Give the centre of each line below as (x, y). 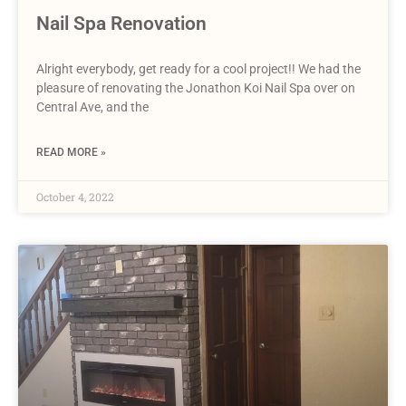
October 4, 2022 (75, 196)
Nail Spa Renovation (121, 23)
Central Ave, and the (92, 106)
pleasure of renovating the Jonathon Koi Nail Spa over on (196, 87)
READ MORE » (71, 152)
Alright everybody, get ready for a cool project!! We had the (198, 68)
